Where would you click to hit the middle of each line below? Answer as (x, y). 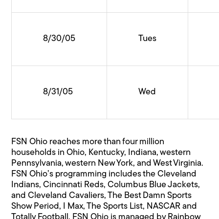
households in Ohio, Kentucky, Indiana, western (101, 153)
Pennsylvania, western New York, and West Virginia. (108, 164)
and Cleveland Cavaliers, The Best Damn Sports (102, 196)
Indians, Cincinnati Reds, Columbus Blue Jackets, (106, 185)
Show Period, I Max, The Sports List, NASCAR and (104, 207)
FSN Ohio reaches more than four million (88, 142)
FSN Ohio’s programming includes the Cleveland (104, 175)
